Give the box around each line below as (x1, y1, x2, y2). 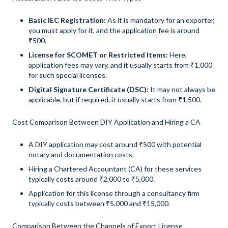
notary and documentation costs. (28, 150, 134, 159)
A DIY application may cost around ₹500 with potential (28, 140, 202, 149)
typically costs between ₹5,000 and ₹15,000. (28, 199, 170, 208)
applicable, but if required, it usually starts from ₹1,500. (28, 95, 202, 104)
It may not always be (149, 85, 215, 94)
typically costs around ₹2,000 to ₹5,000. (28, 175, 155, 183)
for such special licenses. (28, 71, 107, 79)
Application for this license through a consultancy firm (28, 189, 199, 197)
